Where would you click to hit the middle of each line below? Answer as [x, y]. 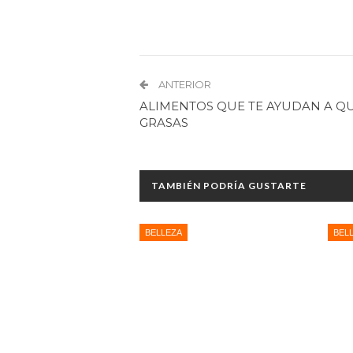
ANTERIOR [184, 84]
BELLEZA [163, 232]
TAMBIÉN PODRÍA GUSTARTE [229, 185]
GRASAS [164, 122]
